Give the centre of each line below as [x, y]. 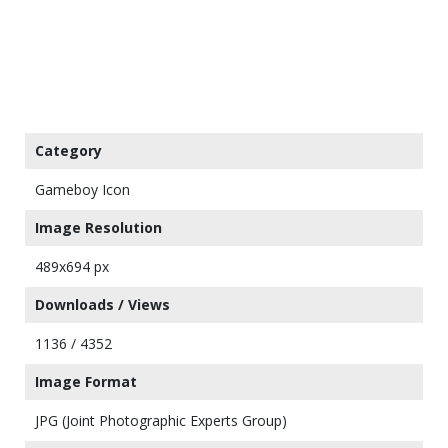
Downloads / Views [102, 305]
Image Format [86, 382]
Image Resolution [98, 228]
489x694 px [72, 267]
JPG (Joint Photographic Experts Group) [161, 421]
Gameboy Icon [82, 190]
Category [68, 151]
